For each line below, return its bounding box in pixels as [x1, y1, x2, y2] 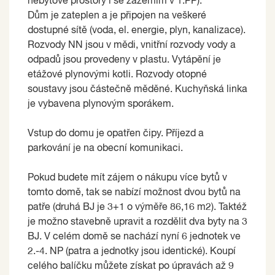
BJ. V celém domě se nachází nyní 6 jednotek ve [28, 231, 241, 242]
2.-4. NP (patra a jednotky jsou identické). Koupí [28, 246, 236, 257]
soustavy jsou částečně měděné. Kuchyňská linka [28, 84, 247, 95]
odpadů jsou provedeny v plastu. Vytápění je [28, 55, 221, 65]
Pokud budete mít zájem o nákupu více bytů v [28, 172, 227, 183]
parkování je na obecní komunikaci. [28, 143, 183, 153]
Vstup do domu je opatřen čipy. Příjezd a [28, 128, 204, 139]
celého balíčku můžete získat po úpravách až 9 [28, 261, 234, 271]
